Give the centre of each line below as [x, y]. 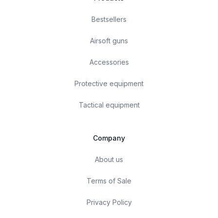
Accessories [109, 62]
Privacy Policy [109, 202]
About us [109, 159]
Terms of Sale [109, 181]
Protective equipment [109, 83]
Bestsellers [109, 19]
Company [109, 138]
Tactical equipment [109, 105]
